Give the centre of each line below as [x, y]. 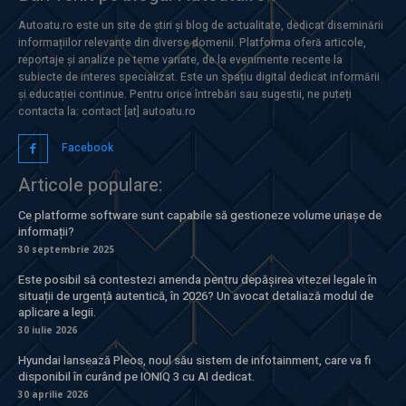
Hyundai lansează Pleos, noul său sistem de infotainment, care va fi [194, 361]
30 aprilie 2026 [53, 395]
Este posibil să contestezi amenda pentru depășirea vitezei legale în [198, 280]
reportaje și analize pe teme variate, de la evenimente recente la [180, 59]
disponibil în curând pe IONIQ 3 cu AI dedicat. [136, 377]
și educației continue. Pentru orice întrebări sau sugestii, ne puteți [185, 94]
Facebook [87, 147]
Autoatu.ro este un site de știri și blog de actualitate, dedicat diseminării [201, 25]
